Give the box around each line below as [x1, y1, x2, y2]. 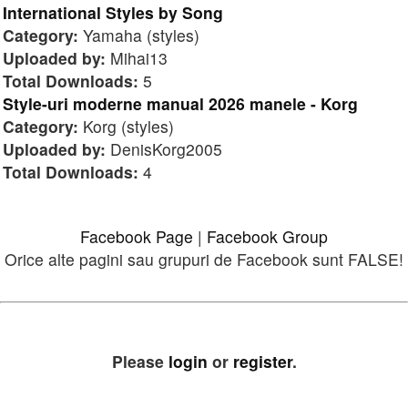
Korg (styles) [78, 114, 174, 138]
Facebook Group [207, 225, 328, 248]
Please [111, 350, 168, 373]
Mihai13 [106, 46, 168, 69]
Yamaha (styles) [78, 23, 199, 46]
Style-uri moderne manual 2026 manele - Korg [3, 91, 358, 115]
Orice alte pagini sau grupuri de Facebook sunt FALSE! [5, 248, 403, 270]
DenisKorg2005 [106, 137, 222, 160]
